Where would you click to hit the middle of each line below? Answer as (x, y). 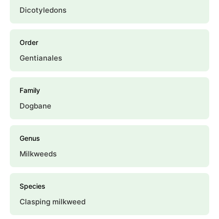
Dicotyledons (43, 10)
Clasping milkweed (53, 201)
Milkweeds (38, 153)
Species (33, 186)
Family (30, 90)
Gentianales (41, 58)
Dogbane (35, 106)
